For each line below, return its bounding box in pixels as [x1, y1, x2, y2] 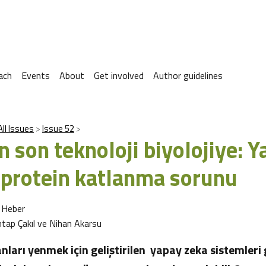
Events [21, 68, 50, 83]
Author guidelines [153, 68, 223, 83]
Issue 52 [42, 122, 74, 135]
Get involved [94, 68, 144, 83]
